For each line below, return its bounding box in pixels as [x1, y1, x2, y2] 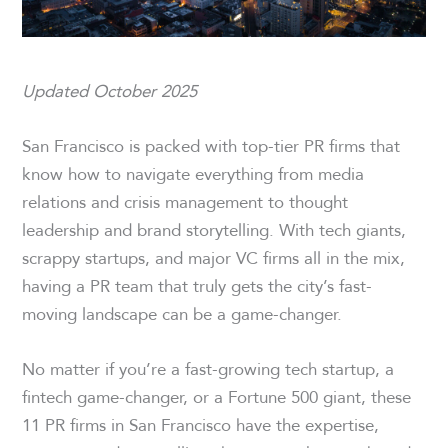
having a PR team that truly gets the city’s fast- [22, 271, 373, 299]
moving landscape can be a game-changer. [22, 299, 343, 327]
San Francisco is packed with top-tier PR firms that [22, 131, 401, 159]
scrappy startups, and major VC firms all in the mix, [22, 243, 406, 271]
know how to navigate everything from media [22, 159, 365, 187]
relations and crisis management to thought [22, 187, 349, 215]
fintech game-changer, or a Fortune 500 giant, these [22, 383, 412, 411]
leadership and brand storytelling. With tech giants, [22, 215, 407, 243]
